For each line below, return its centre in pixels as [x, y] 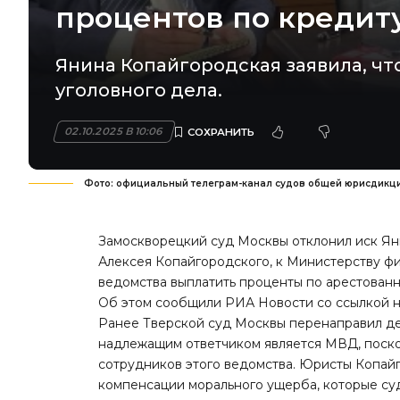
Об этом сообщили [162, 303]
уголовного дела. [139, 91]
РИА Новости [270, 303]
